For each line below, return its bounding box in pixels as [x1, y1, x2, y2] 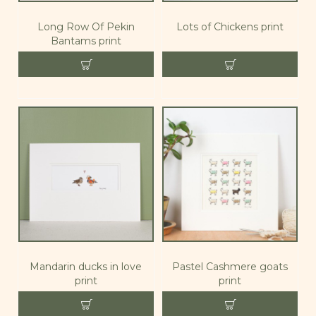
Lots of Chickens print [176, 20, 284, 33]
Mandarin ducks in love [30, 260, 142, 273]
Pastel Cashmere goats [171, 260, 288, 273]
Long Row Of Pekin [37, 20, 135, 33]
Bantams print [50, 34, 121, 47]
